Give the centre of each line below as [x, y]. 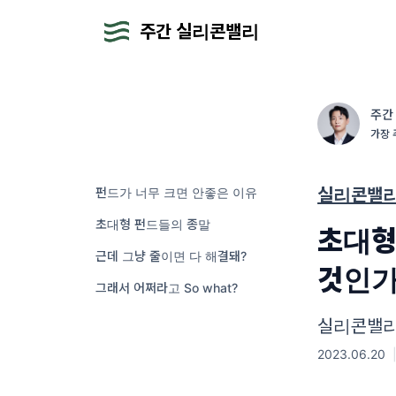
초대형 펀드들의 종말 [153, 224]
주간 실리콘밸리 [199, 32]
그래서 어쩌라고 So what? [167, 288]
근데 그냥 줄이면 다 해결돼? [171, 256]
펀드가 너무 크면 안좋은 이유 [176, 192]
